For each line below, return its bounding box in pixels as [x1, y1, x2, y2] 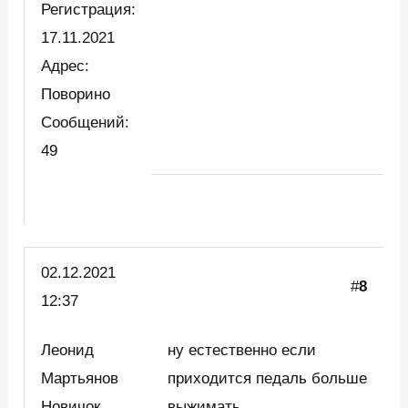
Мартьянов [41, 370, 119, 388]
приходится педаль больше [168, 370, 368, 388]
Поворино [41, 85, 111, 103]
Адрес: [41, 56, 90, 75]
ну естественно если [168, 342, 317, 360]
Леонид [41, 342, 95, 360]
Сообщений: [41, 113, 130, 131]
